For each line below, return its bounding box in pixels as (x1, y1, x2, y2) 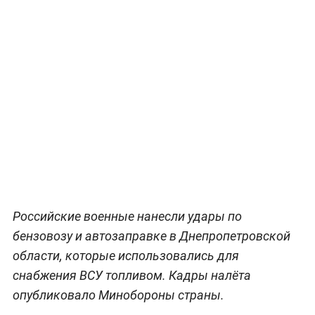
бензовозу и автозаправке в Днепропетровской (12, 228, 290, 243)
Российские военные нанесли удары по (12, 208, 242, 224)
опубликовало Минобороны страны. (12, 287, 224, 302)
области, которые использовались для (12, 247, 239, 263)
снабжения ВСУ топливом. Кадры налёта (12, 267, 251, 283)
